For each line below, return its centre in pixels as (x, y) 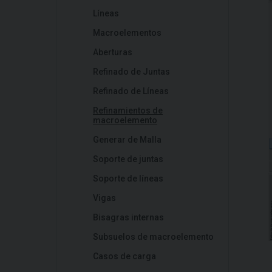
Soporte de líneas (128, 178)
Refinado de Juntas (131, 72)
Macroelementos (127, 33)
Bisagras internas (128, 217)
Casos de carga (124, 256)
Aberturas (113, 52)
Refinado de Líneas (131, 91)
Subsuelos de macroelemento (153, 237)
